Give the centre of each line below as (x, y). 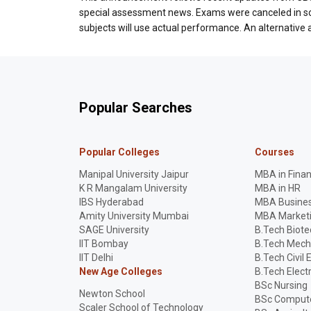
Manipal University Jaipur (134, 174)
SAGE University (114, 230)
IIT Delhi (96, 258)
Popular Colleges (119, 152)
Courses (275, 152)
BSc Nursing (281, 285)
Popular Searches (136, 108)
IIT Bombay (104, 244)
